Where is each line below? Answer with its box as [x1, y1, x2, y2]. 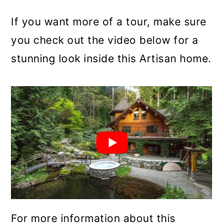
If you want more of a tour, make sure [11, 15, 207, 28]
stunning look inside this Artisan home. [11, 52, 212, 65]
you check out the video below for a [11, 34, 199, 47]
